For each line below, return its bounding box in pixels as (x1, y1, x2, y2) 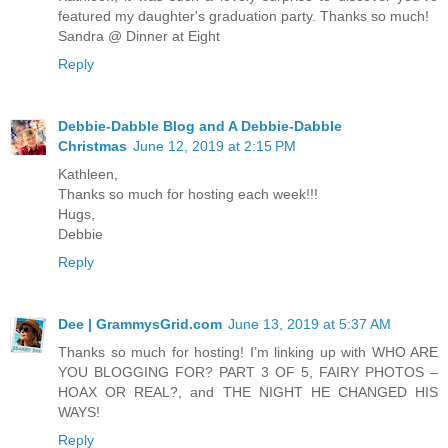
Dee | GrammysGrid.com (58, 315, 222, 332)
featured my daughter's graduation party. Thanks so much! (58, 7, 429, 24)
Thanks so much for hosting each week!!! (58, 185, 318, 202)
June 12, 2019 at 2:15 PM (133, 137, 296, 154)
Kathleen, (58, 165, 118, 182)
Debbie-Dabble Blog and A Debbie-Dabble (58, 117, 342, 134)
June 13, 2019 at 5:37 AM (228, 315, 391, 332)
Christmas (58, 137, 127, 154)
